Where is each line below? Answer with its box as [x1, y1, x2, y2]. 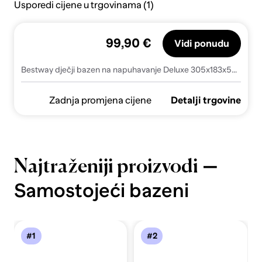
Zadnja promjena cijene [49, 95, 151, 106]
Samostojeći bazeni [13, 180, 189, 202]
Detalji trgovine [171, 95, 242, 106]
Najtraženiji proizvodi [13, 157, 198, 178]
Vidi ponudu [174, 38, 230, 50]
